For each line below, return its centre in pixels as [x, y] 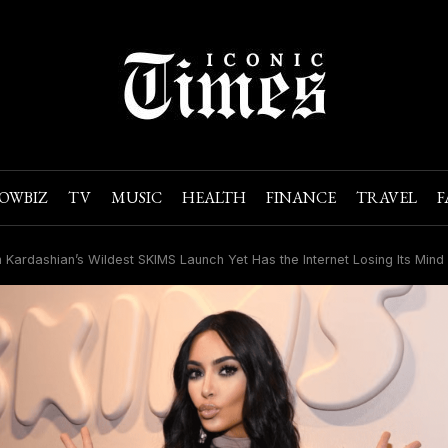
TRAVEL [386, 197]
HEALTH [213, 197]
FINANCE [300, 197]
